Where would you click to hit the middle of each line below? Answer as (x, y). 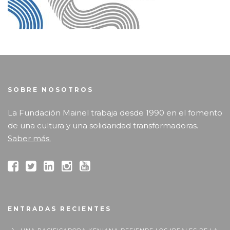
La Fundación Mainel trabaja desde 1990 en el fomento (115, 113)
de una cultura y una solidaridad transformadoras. (103, 126)
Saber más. (29, 139)
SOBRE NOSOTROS (51, 90)
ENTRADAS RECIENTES (60, 209)
